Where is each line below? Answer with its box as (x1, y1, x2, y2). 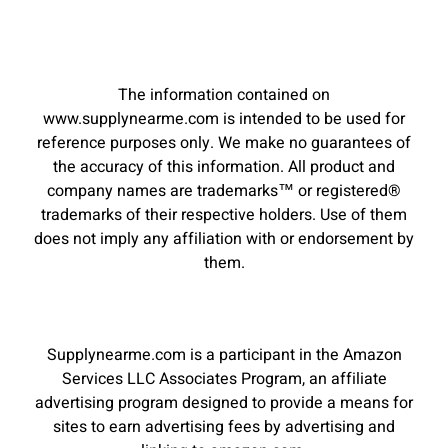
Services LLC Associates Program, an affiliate (61, 367, 387, 392)
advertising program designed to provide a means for (35, 391, 413, 416)
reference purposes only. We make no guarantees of (37, 131, 411, 156)
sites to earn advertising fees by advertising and (53, 415, 395, 440)
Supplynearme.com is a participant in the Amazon (46, 343, 402, 368)
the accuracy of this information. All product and (53, 155, 395, 180)
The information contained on (118, 83, 330, 108)
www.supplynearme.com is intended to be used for (43, 107, 405, 132)
